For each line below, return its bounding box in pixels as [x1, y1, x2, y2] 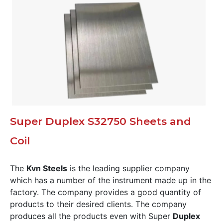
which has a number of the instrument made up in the [10, 175, 211, 185]
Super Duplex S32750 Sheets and [10, 114, 191, 127]
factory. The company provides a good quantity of [10, 187, 201, 197]
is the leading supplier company [67, 163, 190, 173]
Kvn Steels [26, 163, 67, 173]
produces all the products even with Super [10, 211, 173, 221]
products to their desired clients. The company [10, 199, 187, 209]
